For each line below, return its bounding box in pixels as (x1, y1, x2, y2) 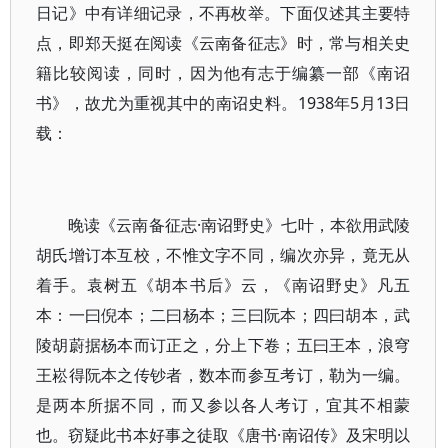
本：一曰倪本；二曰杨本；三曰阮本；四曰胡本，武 (36, 304, 411, 326)
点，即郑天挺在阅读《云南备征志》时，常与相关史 (36, 32, 411, 54)
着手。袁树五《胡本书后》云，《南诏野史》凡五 (36, 274, 411, 296)
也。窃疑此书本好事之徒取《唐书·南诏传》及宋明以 (36, 424, 411, 446)
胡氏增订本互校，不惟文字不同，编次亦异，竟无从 (36, 244, 411, 266)
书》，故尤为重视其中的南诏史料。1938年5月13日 (36, 92, 411, 114)
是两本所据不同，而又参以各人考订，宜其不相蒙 (36, 394, 411, 416)
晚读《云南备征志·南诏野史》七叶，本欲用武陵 (68, 214, 411, 236)
